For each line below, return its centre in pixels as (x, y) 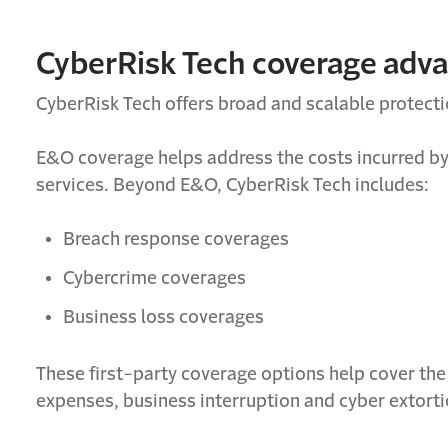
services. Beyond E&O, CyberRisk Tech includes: (232, 185)
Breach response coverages (176, 239)
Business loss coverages (163, 317)
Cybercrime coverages (154, 278)
